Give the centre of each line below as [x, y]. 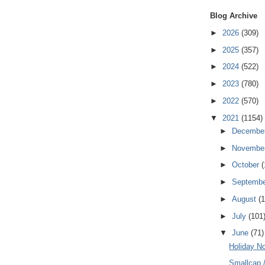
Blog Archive [234, 16]
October [246, 165]
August [245, 199]
